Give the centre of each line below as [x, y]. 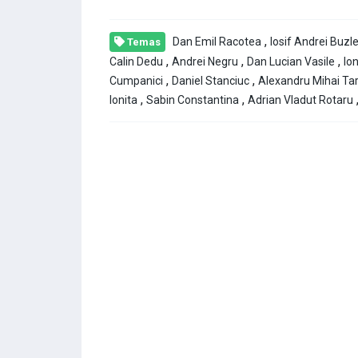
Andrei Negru [205, 62]
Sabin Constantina [193, 100]
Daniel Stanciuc [211, 81]
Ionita [123, 100]
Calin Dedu [136, 62]
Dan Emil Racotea [217, 42]
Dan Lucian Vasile [291, 62]
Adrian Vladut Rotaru [300, 100]
